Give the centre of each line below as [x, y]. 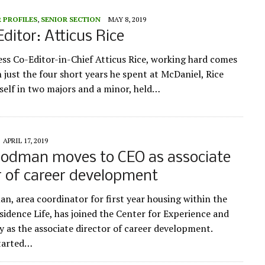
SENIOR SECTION [71, 20]
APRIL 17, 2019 [25, 141]
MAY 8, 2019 [127, 20]
